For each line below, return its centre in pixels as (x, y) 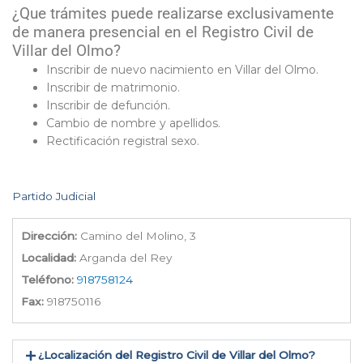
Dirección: (49, 236)
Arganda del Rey (124, 258)
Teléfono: (47, 280)
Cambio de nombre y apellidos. (133, 124)
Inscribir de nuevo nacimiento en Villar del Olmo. (182, 70)
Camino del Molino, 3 (137, 236)
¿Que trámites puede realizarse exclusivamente (173, 14)
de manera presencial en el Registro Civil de (163, 33)
